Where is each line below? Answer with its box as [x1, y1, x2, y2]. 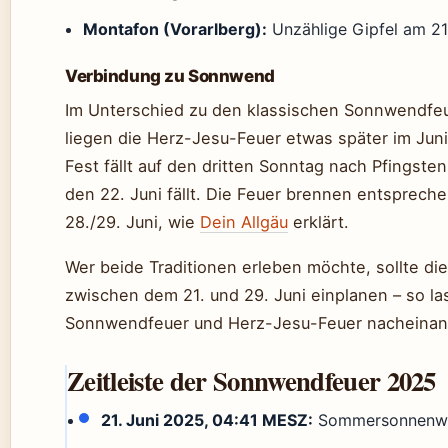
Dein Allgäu [200, 212, 288, 233]
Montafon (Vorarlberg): [83, 19, 268, 40]
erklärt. [288, 212, 349, 233]
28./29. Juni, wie [65, 212, 200, 233]
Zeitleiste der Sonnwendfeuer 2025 [67, 361, 436, 401]
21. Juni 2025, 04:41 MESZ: [100, 410, 313, 431]
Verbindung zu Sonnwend [65, 66, 275, 87]
